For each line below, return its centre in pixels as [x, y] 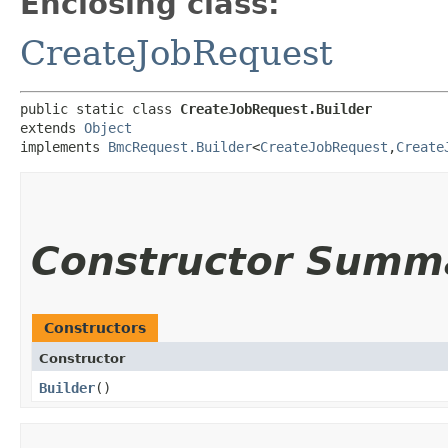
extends [52, 127]
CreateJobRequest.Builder [276, 108]
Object [108, 127]
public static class [100, 108]
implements [64, 146]
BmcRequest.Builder [180, 146]
